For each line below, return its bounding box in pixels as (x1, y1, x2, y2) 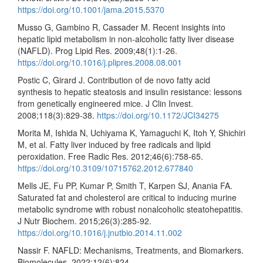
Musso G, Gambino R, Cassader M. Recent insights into (18, 21, 225, 33)
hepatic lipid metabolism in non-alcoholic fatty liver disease (18, 33, 234, 45)
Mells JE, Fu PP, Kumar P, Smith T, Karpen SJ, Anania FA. (18, 180, 232, 191)
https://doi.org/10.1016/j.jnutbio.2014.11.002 (18, 227, 182, 238)
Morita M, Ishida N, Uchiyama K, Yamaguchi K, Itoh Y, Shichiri (18, 127, 245, 139)
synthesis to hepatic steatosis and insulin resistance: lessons (18, 86, 242, 97)
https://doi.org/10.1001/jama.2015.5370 (18, 4, 164, 15)
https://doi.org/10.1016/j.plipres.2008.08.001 (18, 56, 182, 68)
